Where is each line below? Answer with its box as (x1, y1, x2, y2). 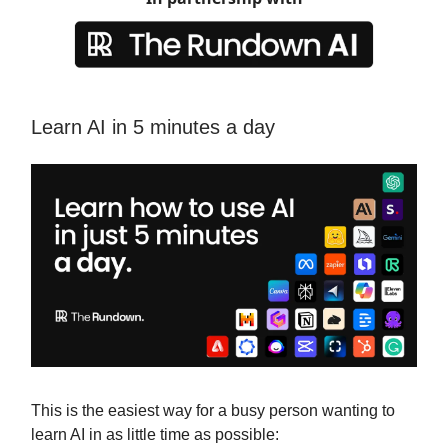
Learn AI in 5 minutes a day (31, 116, 275, 139)
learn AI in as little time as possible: (31, 425, 279, 443)
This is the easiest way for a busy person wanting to (31, 401, 395, 419)
